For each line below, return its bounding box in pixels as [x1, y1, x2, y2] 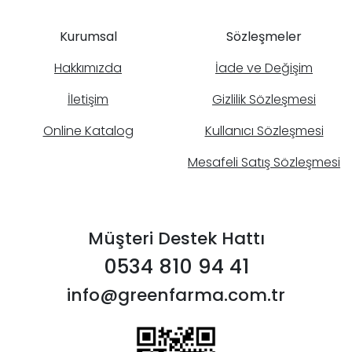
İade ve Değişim [215, 59, 313, 78]
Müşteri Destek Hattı [87, 226, 265, 251]
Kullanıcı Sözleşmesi [204, 122, 324, 141]
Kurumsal [59, 27, 117, 46]
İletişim [68, 90, 108, 109]
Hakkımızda [54, 59, 122, 78]
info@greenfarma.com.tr [67, 283, 285, 308]
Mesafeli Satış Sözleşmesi [188, 153, 340, 172]
